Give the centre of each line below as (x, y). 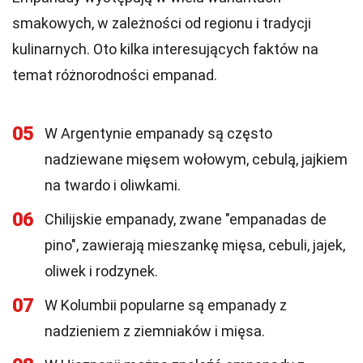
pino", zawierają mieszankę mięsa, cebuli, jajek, (195, 245)
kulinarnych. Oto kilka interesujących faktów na (165, 49)
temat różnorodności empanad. (115, 75)
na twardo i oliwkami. (113, 185)
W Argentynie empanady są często (158, 133)
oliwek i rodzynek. (101, 271)
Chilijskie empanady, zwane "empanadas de (186, 219)
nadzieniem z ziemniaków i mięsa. (155, 331)
